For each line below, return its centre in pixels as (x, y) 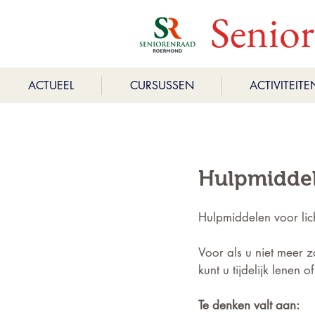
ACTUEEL (51, 85)
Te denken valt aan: (249, 305)
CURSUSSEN (162, 85)
